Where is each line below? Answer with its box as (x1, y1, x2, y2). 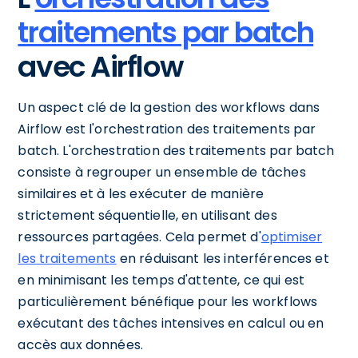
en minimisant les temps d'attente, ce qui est (18, 270, 305, 289)
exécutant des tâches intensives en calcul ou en (18, 313, 324, 332)
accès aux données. (18, 335, 144, 354)
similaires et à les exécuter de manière (18, 184, 265, 203)
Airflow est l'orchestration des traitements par (18, 119, 316, 138)
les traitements (18, 249, 117, 268)
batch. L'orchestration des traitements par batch (18, 141, 335, 160)
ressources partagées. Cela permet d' (18, 227, 261, 246)
